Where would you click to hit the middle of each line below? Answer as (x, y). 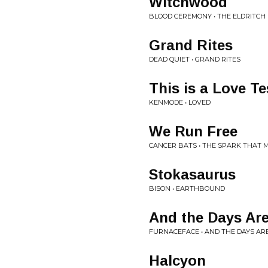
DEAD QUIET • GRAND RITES (195, 59)
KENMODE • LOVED (180, 102)
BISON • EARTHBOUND (187, 188)
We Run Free (193, 131)
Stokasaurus (192, 174)
